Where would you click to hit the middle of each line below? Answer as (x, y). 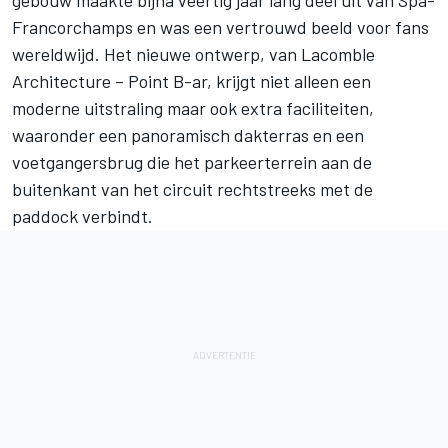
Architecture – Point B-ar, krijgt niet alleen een (191, 80)
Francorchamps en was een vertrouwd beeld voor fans (220, 26)
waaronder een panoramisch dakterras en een (188, 134)
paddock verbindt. (82, 215)
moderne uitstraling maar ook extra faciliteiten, (193, 107)
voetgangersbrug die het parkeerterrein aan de (192, 161)
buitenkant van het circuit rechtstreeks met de (192, 188)
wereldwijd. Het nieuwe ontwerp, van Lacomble (193, 53)
